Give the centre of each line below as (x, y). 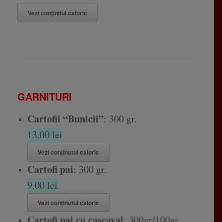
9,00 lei (42, 185)
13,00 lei (45, 135)
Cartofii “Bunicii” (65, 119)
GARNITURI (45, 97)
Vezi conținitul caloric (57, 13)
